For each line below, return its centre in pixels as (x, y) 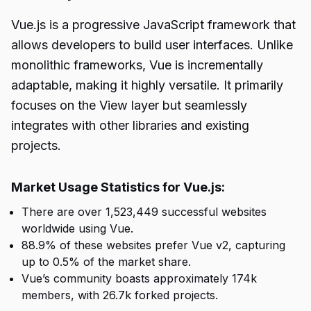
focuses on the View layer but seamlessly (129, 105)
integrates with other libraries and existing (130, 125)
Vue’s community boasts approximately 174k (139, 278)
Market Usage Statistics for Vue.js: (118, 187)
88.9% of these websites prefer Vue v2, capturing (153, 245)
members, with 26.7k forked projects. (120, 295)
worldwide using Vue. (77, 228)
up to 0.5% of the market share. (106, 262)
